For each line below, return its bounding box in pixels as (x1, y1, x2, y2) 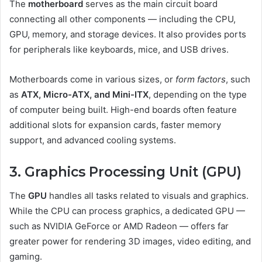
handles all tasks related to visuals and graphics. (47, 189, 249, 201)
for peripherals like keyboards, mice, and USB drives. (9, 44, 229, 56)
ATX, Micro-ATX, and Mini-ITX (21, 89, 149, 101)
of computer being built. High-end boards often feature (9, 104, 237, 116)
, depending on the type (149, 89, 247, 101)
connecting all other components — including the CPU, (9, 13, 236, 25)
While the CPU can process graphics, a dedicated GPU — (9, 205, 245, 216)
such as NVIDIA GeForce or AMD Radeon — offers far (9, 220, 229, 232)
